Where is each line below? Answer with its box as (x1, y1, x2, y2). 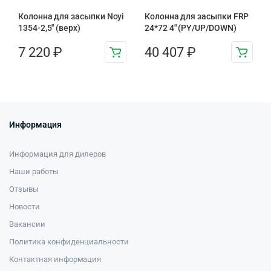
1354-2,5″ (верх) (18, 23, 80, 33)
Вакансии (9, 220, 45, 229)
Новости (9, 202, 40, 211)
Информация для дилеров (9, 149, 106, 158)
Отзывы (9, 184, 39, 194)
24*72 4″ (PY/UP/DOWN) (145, 23, 237, 33)
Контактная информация (9, 255, 102, 264)
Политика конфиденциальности (9, 237, 129, 246)
